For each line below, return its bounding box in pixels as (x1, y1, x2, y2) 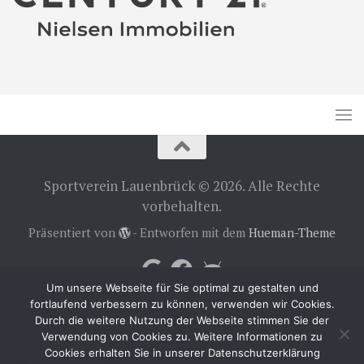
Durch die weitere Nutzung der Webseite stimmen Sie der (35, 314, 329, 327)
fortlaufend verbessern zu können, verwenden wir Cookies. (29, 297, 335, 310)
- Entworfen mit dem (130, 224, 249, 240)
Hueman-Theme (249, 224, 336, 240)
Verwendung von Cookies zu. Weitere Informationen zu (41, 330, 323, 343)
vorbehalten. (142, 197, 222, 216)
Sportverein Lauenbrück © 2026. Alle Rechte (44, 176, 320, 196)
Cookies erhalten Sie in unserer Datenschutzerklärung (44, 346, 320, 359)
